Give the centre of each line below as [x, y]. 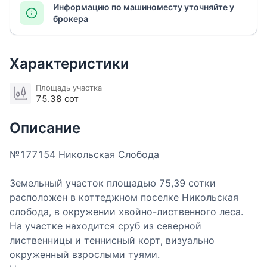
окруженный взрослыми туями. [85, 255]
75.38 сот [57, 99]
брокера [71, 19]
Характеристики [69, 64]
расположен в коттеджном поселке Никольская [124, 198]
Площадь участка [69, 88]
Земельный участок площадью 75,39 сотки [113, 183]
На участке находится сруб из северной [105, 226]
